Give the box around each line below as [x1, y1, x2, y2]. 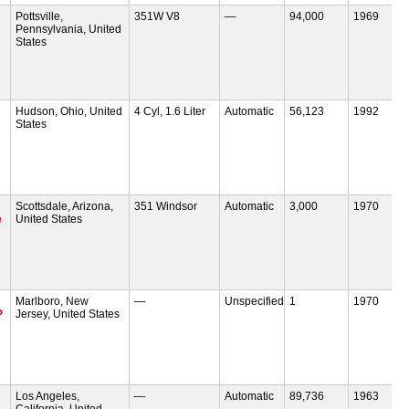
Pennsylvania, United [16, 22, 122, 36]
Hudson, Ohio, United [16, 104, 123, 118]
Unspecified [225, 294, 285, 308]
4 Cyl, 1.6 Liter [133, 104, 205, 118]
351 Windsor [133, 199, 197, 213]
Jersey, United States [16, 307, 121, 320]
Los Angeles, [16, 389, 80, 403]
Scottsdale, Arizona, [16, 199, 114, 213]
